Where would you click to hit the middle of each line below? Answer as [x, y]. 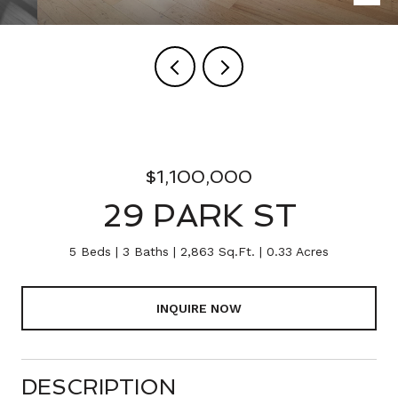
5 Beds [90, 251]
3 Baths [146, 251]
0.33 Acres [298, 251]
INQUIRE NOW [199, 308]
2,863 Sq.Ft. [218, 251]
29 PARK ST [199, 215]
